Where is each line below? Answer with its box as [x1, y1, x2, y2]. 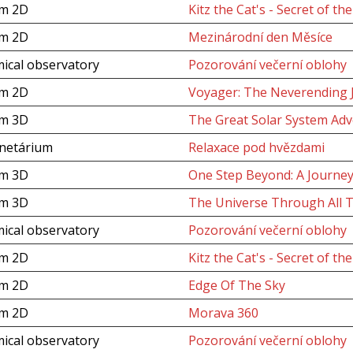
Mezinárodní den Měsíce [188, 28, 333, 46]
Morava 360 [188, 304, 258, 321]
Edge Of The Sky [188, 277, 285, 294]
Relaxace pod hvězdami [188, 139, 325, 156]
